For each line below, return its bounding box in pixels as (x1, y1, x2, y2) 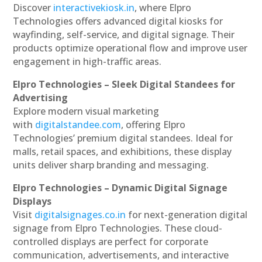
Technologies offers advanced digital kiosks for (13, 15, 223, 28)
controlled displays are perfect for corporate (13, 235, 209, 249)
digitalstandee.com (35, 118, 122, 132)
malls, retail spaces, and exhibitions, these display (13, 145, 232, 158)
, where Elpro (135, 1, 192, 15)
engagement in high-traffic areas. (13, 55, 162, 68)
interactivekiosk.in (53, 1, 135, 15)
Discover (13, 1, 51, 15)
